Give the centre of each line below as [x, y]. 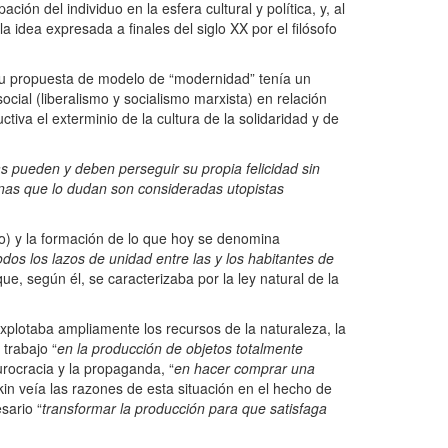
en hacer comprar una [244, 368]
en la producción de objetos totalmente [180, 348]
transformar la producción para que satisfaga [184, 408]
